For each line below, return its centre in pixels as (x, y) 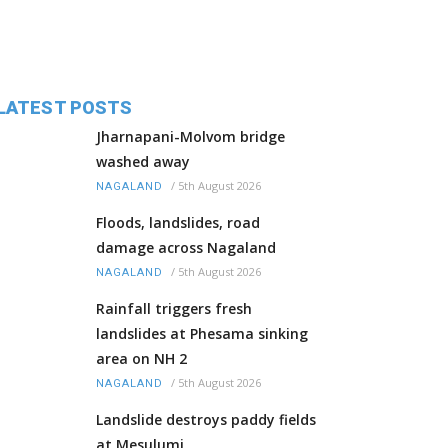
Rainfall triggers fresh (174, 309)
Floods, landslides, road (178, 223)
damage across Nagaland (186, 248)
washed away (143, 162)
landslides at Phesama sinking (202, 334)
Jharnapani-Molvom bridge (190, 137)
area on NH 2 (141, 359)
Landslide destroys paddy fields (206, 420)
